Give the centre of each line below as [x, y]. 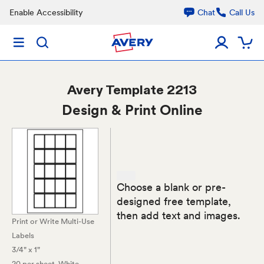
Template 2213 [151, 90]
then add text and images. [179, 215]
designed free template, [174, 201]
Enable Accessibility [46, 12]
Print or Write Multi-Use [53, 221]
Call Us [242, 12]
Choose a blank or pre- [171, 187]
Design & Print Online [132, 110]
